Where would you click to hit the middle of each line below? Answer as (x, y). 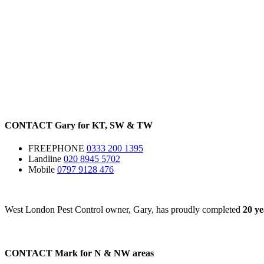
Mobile (42, 170)
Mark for (73, 253)
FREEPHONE (56, 148)
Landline (45, 159)
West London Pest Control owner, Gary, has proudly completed (124, 210)
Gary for (72, 126)
